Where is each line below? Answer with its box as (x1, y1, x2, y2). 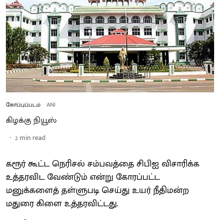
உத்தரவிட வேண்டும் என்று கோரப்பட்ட (6, 169, 160, 185)
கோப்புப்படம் (6, 99, 41, 110)
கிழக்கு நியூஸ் (6, 113, 56, 127)
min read (20, 132, 46, 143)
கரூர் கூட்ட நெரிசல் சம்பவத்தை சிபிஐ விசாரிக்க (6, 156, 199, 171)
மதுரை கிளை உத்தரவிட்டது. (6, 196, 118, 211)
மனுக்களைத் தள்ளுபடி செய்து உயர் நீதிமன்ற (6, 183, 189, 198)
